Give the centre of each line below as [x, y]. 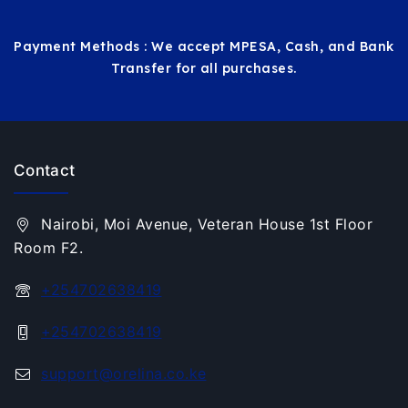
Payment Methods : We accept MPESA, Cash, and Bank [204, 46]
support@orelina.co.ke [124, 373]
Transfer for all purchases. [204, 68]
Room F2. [48, 247]
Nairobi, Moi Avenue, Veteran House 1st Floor [207, 224]
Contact [45, 170]
